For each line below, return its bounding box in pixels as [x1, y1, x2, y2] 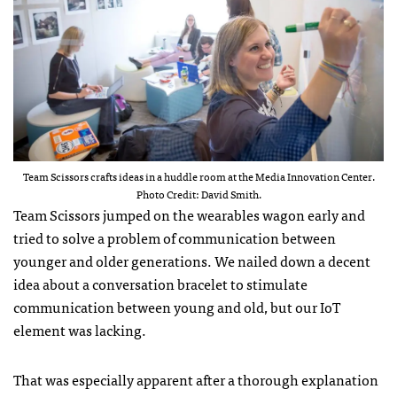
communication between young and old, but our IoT [13, 294, 340, 318]
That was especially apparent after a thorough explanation [13, 367, 378, 391]
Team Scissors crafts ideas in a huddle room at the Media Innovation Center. [22, 167, 375, 185]
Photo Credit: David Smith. [136, 184, 261, 203]
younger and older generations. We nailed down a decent [13, 248, 370, 272]
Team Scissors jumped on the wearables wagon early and [13, 202, 365, 226]
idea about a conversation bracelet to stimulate [13, 271, 307, 295]
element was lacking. [13, 317, 146, 341]
